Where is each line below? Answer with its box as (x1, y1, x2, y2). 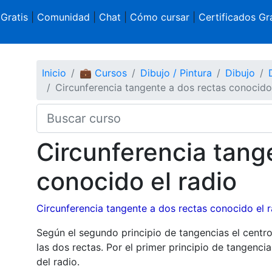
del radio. (36, 255, 80, 268)
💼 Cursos (79, 66, 127, 79)
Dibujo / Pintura (140, 66, 212, 79)
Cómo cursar (129, 11, 189, 23)
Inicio (41, 66, 66, 79)
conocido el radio (36, 166, 237, 196)
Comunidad (36, 11, 90, 23)
